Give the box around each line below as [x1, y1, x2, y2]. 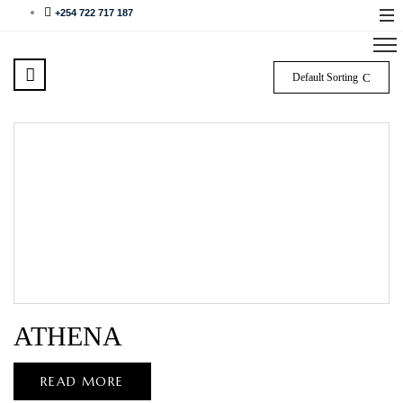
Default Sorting [292, 71, 358, 84]
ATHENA [13, 321, 122, 351]
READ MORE [40, 373, 124, 390]
